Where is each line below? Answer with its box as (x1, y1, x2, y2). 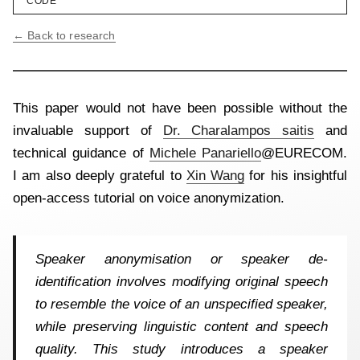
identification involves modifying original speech (35, 273, 328, 289)
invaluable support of (13, 122, 163, 138)
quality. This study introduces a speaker (35, 341, 328, 357)
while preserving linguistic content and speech (35, 318, 328, 334)
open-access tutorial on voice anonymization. (13, 190, 284, 206)
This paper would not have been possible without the (13, 100, 347, 116)
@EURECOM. (261, 145, 347, 161)
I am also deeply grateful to (13, 167, 186, 183)
